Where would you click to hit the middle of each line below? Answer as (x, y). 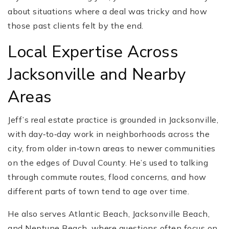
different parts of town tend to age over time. (98, 191)
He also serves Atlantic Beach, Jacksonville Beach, (109, 214)
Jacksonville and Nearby (97, 75)
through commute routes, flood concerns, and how (107, 177)
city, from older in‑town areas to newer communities (112, 148)
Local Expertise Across (93, 52)
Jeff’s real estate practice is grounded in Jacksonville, (113, 120)
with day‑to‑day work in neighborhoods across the (109, 134)
